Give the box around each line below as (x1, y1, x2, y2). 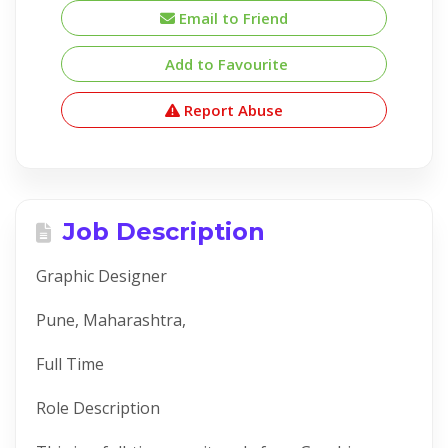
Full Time (36, 353, 104, 375)
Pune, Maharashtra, (36, 309, 186, 331)
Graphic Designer (36, 265, 167, 287)
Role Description (36, 397, 160, 419)
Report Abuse (180, 100, 283, 120)
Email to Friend (175, 8, 288, 28)
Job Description (56, 217, 265, 246)
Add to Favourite (160, 54, 288, 74)
